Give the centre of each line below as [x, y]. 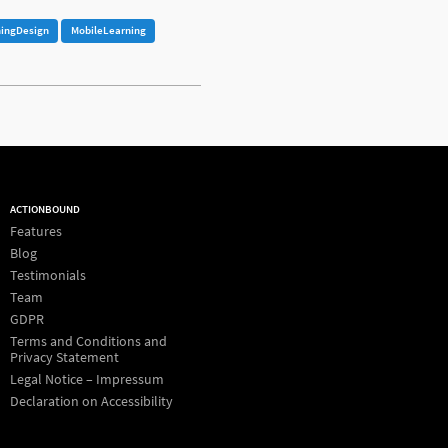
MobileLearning [108, 30]
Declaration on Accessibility [91, 401]
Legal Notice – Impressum [86, 379]
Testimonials [47, 275]
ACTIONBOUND [44, 208]
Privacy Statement [64, 357]
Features [35, 231]
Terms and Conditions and [88, 341]
